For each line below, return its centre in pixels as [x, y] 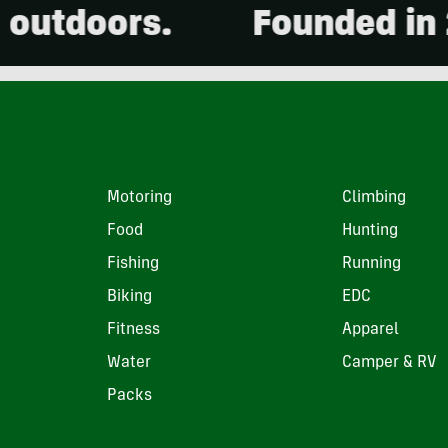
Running [371, 263]
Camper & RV [389, 362]
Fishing [133, 263]
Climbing [373, 197]
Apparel [370, 329]
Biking [130, 296]
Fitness [134, 329]
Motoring [140, 197]
